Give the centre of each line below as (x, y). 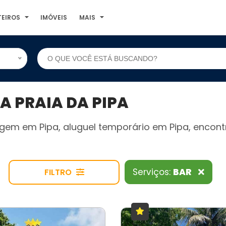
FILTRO (59, 172)
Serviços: (153, 172)
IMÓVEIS (54, 17)
